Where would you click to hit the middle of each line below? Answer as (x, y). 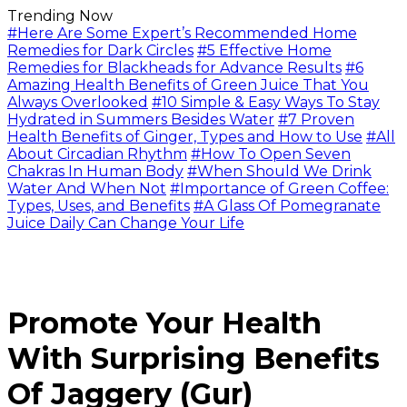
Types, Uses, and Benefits (99, 206)
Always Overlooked (78, 102)
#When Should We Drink (279, 171)
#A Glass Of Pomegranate (287, 206)
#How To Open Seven (271, 154)
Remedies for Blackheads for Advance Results (174, 68)
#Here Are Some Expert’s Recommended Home (182, 33)
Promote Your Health (164, 323)
